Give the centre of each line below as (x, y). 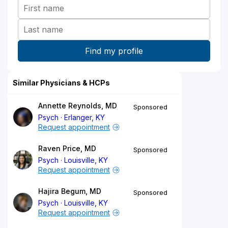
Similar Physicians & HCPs (61, 82)
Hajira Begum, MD (70, 191)
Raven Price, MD (67, 148)
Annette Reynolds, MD (78, 105)
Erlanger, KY (85, 117)
